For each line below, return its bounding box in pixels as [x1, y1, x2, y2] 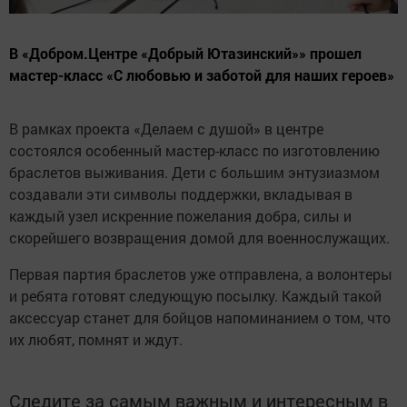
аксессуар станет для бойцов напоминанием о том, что [9, 307, 391, 327]
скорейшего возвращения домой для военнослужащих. [9, 227, 390, 247]
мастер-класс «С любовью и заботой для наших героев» [9, 65, 394, 84]
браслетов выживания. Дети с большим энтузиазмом [9, 162, 380, 182]
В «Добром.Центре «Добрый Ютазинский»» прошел [9, 43, 362, 63]
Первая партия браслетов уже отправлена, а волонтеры [9, 263, 392, 283]
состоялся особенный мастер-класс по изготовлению [9, 140, 380, 160]
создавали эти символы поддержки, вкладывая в [9, 184, 352, 203]
